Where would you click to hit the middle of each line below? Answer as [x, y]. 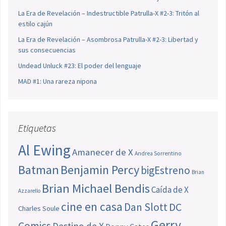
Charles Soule [39, 208]
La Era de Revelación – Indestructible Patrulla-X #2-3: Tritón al [109, 13]
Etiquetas [37, 128]
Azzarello [29, 190]
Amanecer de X [103, 152]
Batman [39, 169]
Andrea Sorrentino [158, 153]
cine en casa [92, 206]
